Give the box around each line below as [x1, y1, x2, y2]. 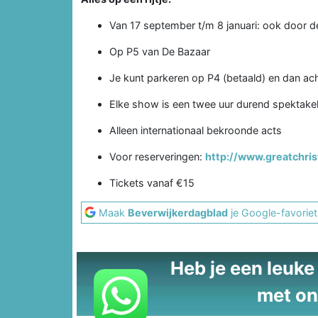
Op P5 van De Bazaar [109, 45, 210, 57]
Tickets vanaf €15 [109, 176, 194, 189]
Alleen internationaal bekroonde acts [109, 124, 282, 136]
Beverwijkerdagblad [128, 206, 228, 219]
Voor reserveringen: [109, 150, 205, 163]
